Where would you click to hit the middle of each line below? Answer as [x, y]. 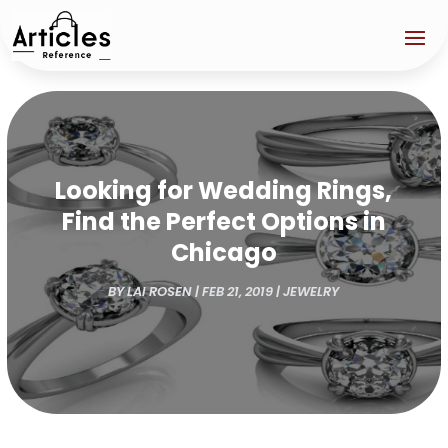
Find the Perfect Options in [223, 221]
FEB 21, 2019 [238, 291]
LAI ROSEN [160, 291]
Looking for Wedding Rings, [224, 190]
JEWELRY [311, 291]
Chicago [223, 252]
